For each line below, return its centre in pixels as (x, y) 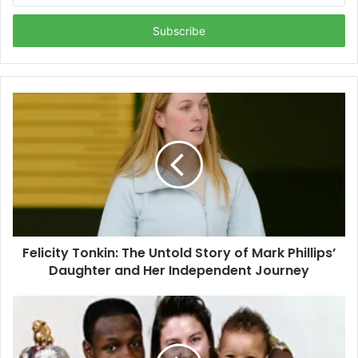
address (32, 31)
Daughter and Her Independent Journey (179, 270)
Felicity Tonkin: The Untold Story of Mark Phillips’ (179, 253)
